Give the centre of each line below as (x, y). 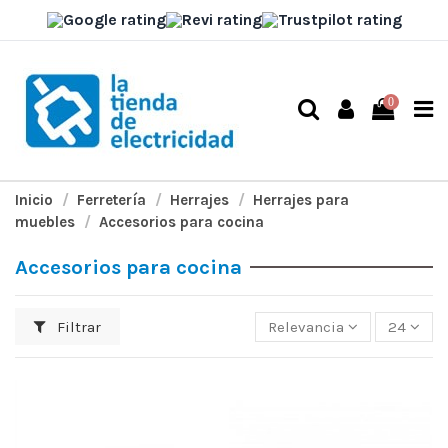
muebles (45, 222)
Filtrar (77, 326)
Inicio (34, 200)
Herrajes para (301, 200)
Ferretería (111, 200)
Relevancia (306, 326)
